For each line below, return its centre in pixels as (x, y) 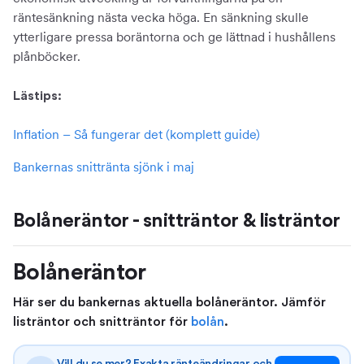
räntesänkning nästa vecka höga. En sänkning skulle (161, 17)
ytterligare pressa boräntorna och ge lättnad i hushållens (174, 37)
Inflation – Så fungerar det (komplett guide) (136, 134)
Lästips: (37, 96)
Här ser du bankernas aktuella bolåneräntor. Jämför (169, 302)
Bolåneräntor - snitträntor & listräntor (177, 221)
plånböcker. (47, 56)
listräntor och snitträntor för (102, 322)
